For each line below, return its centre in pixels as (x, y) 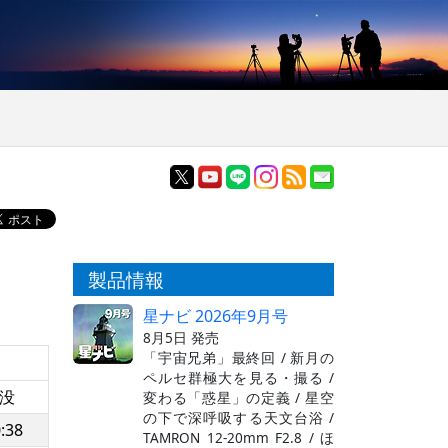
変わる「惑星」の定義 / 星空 (238, 397)
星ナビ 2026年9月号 (215, 315)
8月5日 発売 (181, 337)
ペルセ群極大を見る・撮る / (238, 377)
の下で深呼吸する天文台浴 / (238, 417)
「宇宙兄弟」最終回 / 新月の (238, 357)
